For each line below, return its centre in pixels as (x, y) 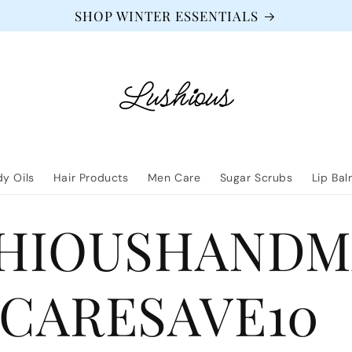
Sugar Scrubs (256, 178)
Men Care (174, 178)
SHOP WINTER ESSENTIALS (167, 16)
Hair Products (91, 178)
